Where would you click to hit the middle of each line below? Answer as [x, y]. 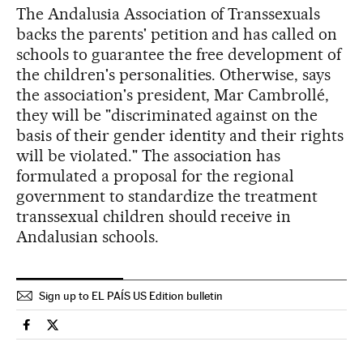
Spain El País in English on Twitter [147, 331]
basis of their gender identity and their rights [180, 135]
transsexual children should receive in [154, 216]
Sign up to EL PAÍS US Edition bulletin [131, 296]
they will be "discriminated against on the [167, 115]
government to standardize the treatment [167, 196]
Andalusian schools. [88, 237]
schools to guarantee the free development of [179, 54]
